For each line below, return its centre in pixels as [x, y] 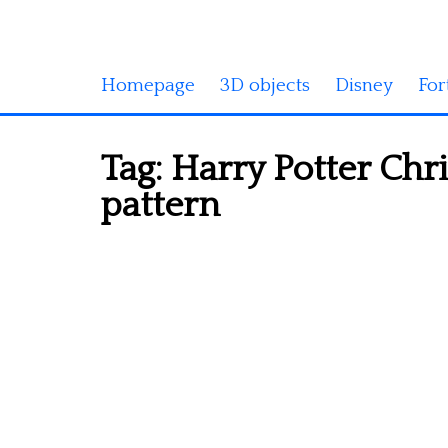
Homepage [148, 85]
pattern [160, 205]
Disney [364, 85]
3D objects [265, 85]
